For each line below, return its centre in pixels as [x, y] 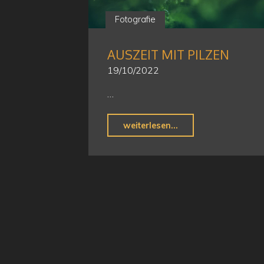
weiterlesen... [150, 126]
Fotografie [135, 20]
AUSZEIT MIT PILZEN [168, 55]
